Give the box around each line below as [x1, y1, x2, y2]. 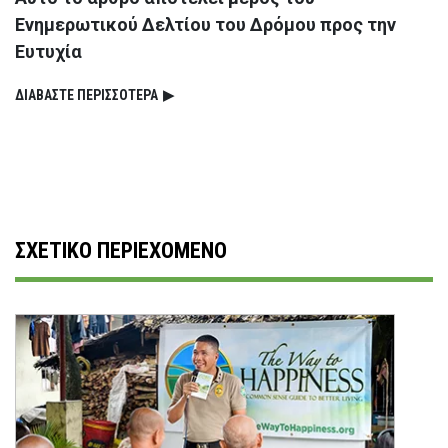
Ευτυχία [15, 41, 82, 63]
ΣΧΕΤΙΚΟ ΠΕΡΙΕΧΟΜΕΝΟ [15, 238, 227, 264]
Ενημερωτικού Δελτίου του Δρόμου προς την [15, 14, 396, 36]
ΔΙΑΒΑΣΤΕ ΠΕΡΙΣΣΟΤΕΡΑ [15, 87, 158, 104]
